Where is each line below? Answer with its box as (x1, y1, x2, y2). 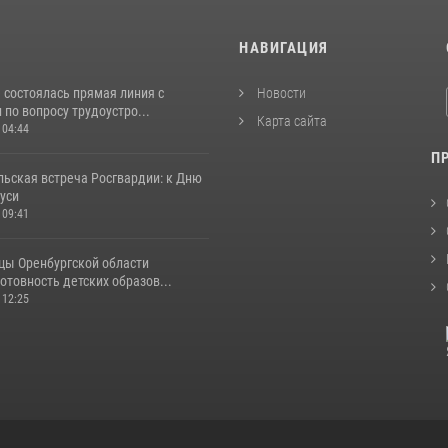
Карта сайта (254, 113, 327, 129)
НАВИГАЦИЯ (239, 39, 329, 57)
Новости (254, 85, 306, 101)
